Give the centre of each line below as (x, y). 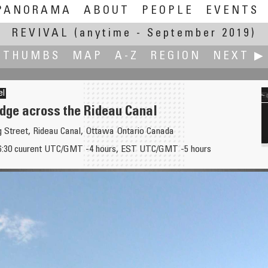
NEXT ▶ (239, 57)
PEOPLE (167, 11)
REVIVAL (40, 34)
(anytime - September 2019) (165, 34)
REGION (176, 57)
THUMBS (31, 57)
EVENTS (232, 11)
